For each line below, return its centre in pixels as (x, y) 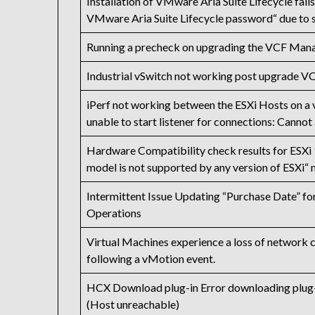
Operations (114, 213)
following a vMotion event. (151, 259)
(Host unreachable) (133, 304)
